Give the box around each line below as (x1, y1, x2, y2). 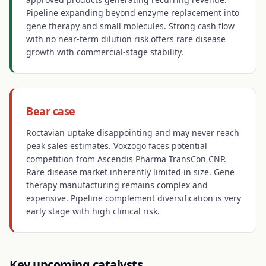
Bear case (26, 104, 75, 118)
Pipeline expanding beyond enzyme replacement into (26, 7, 239, 18)
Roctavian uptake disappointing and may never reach (26, 127, 239, 138)
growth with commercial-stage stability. (26, 46, 183, 58)
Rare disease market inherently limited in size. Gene (26, 166, 235, 178)
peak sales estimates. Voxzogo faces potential (26, 140, 207, 151)
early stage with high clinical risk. (26, 205, 160, 217)
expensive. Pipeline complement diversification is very (26, 192, 241, 204)
